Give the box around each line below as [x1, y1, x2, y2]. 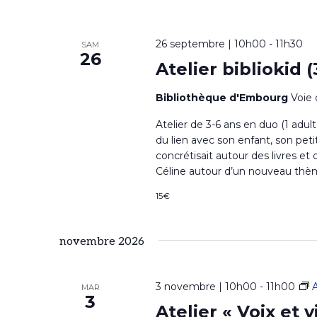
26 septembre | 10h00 [155, 38, 266, 50]
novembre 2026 [59, 235, 144, 248]
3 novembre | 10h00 [155, 280, 257, 293]
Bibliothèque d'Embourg [155, 91, 291, 104]
